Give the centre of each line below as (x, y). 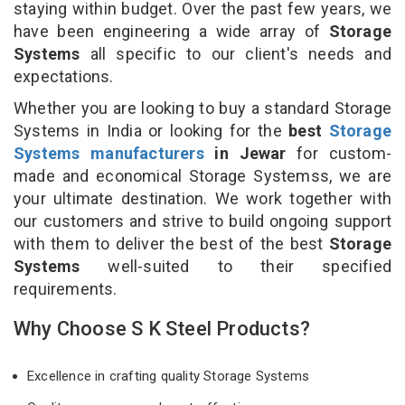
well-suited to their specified (250, 266)
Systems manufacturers (109, 153)
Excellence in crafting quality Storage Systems (172, 376)
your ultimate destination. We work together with (202, 198)
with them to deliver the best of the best (171, 243)
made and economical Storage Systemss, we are (202, 175)
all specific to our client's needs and (240, 53)
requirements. (67, 288)
